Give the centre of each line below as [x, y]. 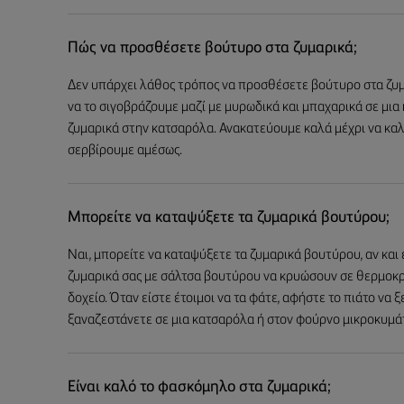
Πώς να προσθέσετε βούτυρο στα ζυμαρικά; [212, 48]
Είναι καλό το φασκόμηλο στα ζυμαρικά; [199, 387]
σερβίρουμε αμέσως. [125, 151]
